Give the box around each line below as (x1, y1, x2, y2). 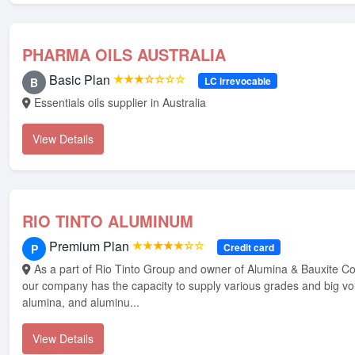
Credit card (223, 240, 274, 254)
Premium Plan (49, 237, 129, 255)
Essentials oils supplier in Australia (34, 94, 206, 110)
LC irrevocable (204, 74, 271, 88)
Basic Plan (49, 71, 110, 89)
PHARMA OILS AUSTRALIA (22, 43, 226, 66)
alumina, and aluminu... (22, 294, 139, 310)
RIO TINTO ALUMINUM (22, 209, 193, 232)
